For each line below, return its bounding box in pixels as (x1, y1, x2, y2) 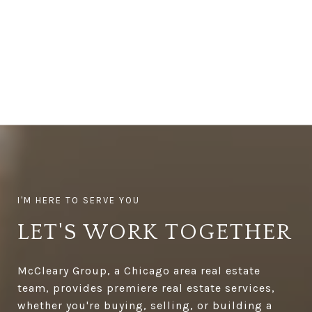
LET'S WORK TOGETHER (17, 220, 292, 245)
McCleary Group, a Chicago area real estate (17, 264, 260, 278)
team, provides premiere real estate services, (17, 281, 275, 295)
